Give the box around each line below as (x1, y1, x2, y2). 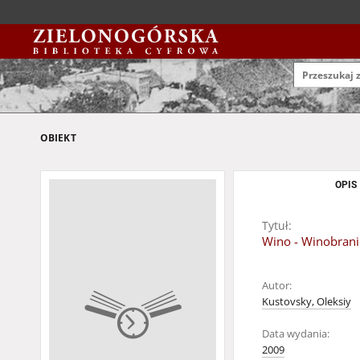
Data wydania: (262, 327, 329, 341)
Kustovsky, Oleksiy (262, 295, 351, 309)
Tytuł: (262, 218, 292, 233)
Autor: (262, 279, 292, 292)
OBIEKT (40, 131, 76, 145)
